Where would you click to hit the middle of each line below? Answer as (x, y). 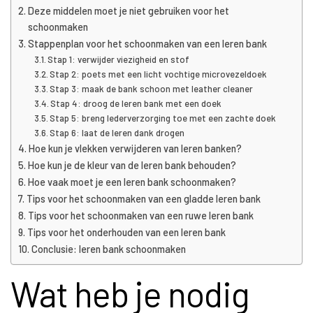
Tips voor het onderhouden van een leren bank (126, 233)
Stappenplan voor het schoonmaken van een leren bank (147, 44)
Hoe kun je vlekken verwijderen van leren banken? (135, 149)
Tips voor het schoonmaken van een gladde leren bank (144, 199)
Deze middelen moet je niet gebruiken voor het (128, 11)
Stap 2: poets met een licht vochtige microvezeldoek (159, 74)
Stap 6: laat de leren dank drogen (117, 133)
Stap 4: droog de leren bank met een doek (136, 104)
